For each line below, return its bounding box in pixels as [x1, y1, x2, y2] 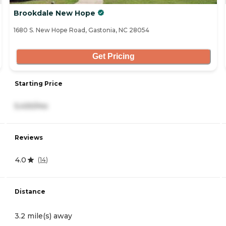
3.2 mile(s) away [15, 211, 72, 220]
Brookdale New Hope [14, 8, 95, 18]
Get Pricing [92, 52, 135, 61]
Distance [15, 187, 45, 195]
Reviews [15, 133, 43, 141]
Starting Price [15, 79, 63, 87]
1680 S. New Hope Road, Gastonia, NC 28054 [14, 26, 149, 34]
